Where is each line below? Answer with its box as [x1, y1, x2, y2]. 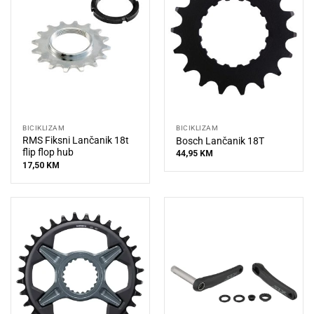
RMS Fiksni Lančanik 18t [22, 135, 130, 146]
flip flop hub [22, 146, 74, 158]
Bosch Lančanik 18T [176, 135, 265, 146]
